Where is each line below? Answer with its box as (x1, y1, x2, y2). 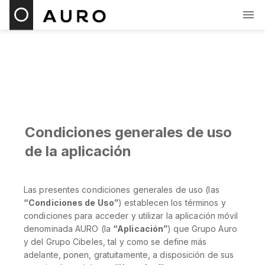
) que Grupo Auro (167, 224, 237, 234)
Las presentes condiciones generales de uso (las (24, 185, 219, 195)
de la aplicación (25, 143, 131, 160)
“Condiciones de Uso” (24, 198, 118, 208)
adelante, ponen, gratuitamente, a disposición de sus (24, 250, 234, 260)
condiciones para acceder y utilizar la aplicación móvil (24, 211, 238, 221)
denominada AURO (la (24, 224, 114, 234)
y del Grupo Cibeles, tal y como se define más (24, 237, 207, 247)
